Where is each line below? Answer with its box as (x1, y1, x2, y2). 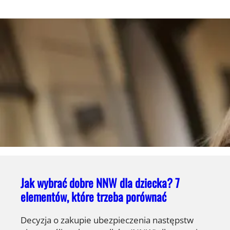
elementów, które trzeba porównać (21, 188, 166, 206)
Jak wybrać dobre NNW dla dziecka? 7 (21, 174, 180, 192)
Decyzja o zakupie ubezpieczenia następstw (21, 214, 194, 226)
